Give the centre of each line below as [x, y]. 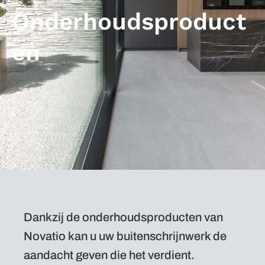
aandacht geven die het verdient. [109, 255]
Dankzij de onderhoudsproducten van [123, 217]
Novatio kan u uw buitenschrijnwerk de [125, 236]
